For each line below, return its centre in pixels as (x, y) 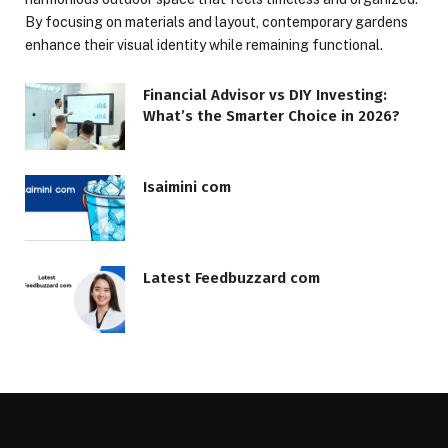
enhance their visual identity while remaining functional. (204, 44)
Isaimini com (187, 186)
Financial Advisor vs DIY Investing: (265, 94)
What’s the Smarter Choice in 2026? (271, 115)
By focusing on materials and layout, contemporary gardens (216, 21)
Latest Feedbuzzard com (231, 278)
